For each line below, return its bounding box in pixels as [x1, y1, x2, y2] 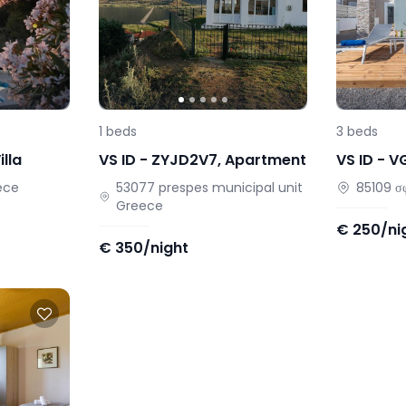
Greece [115, 197, 163, 216]
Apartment [224, 150, 306, 171]
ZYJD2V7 [150, 150, 217, 171]
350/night [114, 237, 188, 259]
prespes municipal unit [158, 179, 303, 198]
